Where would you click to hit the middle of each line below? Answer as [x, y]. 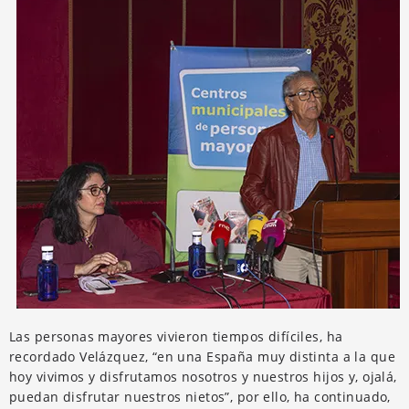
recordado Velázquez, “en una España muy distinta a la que [202, 356]
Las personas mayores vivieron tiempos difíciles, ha [176, 336]
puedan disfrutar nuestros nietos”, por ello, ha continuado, [200, 396]
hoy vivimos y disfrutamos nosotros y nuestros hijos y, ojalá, [203, 376]
